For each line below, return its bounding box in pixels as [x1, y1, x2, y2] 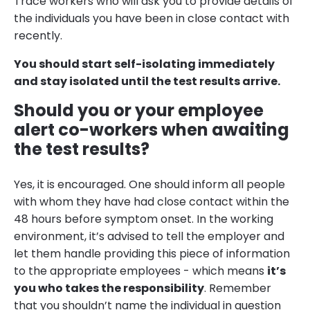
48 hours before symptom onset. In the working [14, 211, 273, 228]
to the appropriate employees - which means [14, 263, 267, 280]
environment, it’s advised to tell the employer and [14, 228, 284, 245]
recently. [14, 28, 62, 44]
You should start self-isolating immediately [14, 56, 275, 73]
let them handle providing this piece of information [14, 246, 290, 262]
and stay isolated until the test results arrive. [14, 73, 280, 90]
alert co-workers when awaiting [14, 118, 289, 142]
